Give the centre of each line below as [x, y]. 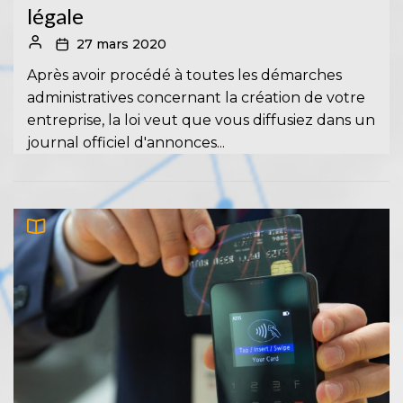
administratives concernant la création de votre [196, 97]
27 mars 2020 [121, 44]
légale [55, 15]
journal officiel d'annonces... [126, 142]
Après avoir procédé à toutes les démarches [184, 75]
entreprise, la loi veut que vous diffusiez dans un [201, 120]
